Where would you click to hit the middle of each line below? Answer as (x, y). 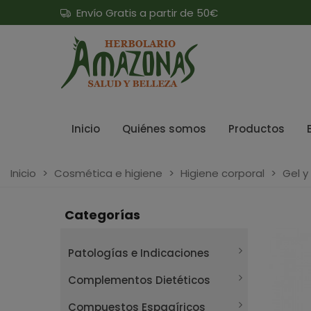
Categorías (102, 215)
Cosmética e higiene (108, 173)
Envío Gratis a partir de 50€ (144, 13)
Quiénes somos (164, 129)
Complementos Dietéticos (139, 280)
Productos (257, 129)
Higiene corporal (222, 173)
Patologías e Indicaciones (139, 253)
